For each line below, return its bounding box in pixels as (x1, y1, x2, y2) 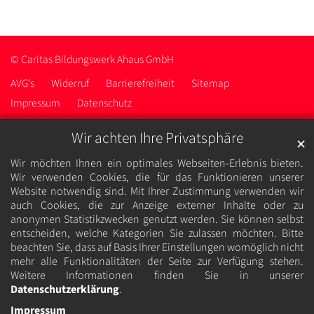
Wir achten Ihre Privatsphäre (71, 128, 243, 150)
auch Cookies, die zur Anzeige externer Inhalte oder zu (11, 198, 303, 214)
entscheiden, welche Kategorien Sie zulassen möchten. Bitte (11, 226, 303, 242)
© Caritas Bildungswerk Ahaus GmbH (11, 52, 174, 68)
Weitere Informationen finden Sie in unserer (11, 268, 303, 284)
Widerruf (51, 75, 89, 91)
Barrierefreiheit (106, 75, 175, 91)
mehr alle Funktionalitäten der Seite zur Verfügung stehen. (11, 254, 303, 270)
